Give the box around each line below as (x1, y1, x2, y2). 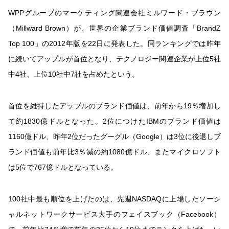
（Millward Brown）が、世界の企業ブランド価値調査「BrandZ (8, 24, 221, 32)
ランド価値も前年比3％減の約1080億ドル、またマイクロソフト (8, 147, 221, 156)
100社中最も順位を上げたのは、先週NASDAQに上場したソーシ (8, 194, 221, 203)
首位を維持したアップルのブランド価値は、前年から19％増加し (8, 101, 221, 110)
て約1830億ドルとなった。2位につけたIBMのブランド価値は (8, 117, 221, 125)
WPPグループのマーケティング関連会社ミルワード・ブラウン (8, 8, 221, 17)
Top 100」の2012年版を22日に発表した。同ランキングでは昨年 (8, 39, 221, 48)
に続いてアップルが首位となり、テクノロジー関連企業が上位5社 (8, 54, 221, 63)
